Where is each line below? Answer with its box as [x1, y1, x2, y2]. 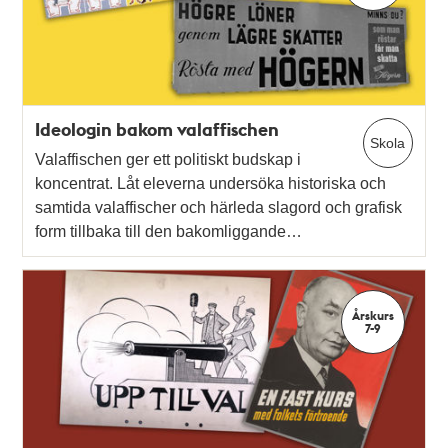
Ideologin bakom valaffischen [35, 117, 280, 142]
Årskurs [351, 307, 394, 324]
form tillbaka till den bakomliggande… [35, 223, 303, 241]
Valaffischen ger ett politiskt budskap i [35, 151, 302, 169]
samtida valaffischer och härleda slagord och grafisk [35, 199, 403, 217]
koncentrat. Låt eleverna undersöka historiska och [35, 175, 387, 193]
